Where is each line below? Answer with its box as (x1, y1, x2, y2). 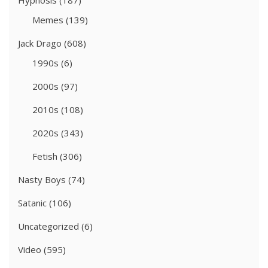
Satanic (18, 197, 47, 209)
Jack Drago (18, 37, 62, 50)
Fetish (32, 150, 57, 163)
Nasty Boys (18, 173, 66, 186)
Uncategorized (18, 220, 79, 233)
